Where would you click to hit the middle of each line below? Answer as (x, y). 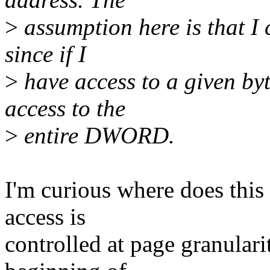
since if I (46, 54)
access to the (65, 108)
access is (45, 217)
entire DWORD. (96, 136)
